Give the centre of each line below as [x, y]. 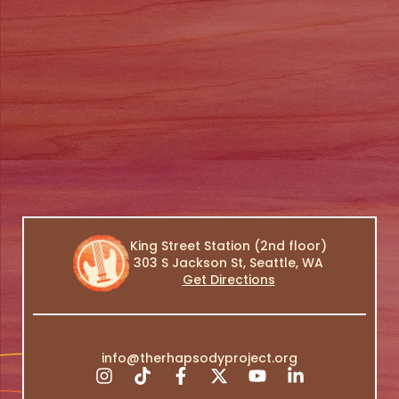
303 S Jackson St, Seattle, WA [228, 263]
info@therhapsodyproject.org [199, 358]
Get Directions [228, 280]
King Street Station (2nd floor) [228, 246]
